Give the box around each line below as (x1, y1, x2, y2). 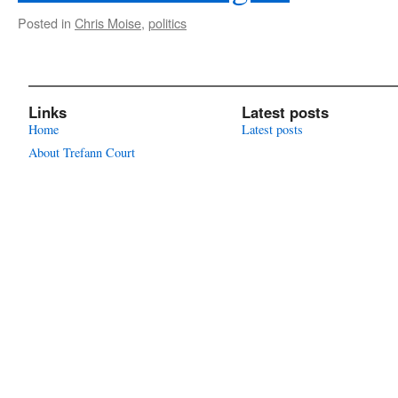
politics (148, 13, 187, 32)
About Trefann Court (28, 144, 135, 161)
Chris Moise (75, 13, 141, 32)
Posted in (18, 13, 71, 32)
